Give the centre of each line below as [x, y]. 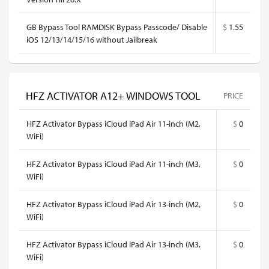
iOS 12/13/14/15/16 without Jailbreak [92, 39]
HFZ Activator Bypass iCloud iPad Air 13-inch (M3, [113, 244]
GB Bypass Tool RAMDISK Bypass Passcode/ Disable [117, 27]
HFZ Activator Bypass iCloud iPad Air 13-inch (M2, [113, 204]
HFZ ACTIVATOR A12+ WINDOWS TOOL [113, 96]
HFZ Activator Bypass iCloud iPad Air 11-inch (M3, [113, 164]
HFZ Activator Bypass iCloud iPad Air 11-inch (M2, [113, 123]
